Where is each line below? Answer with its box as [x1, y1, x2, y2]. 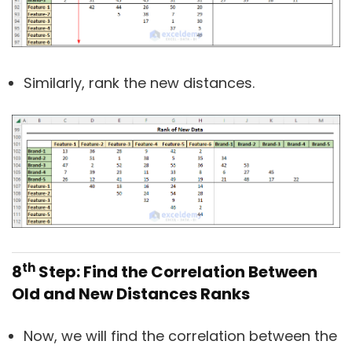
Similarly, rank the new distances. [24, 72, 255, 93]
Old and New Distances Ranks [12, 283, 250, 305]
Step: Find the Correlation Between [35, 261, 317, 283]
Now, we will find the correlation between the [24, 326, 337, 346]
